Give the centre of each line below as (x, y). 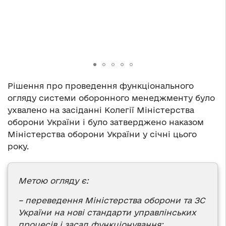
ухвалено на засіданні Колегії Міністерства (101, 110)
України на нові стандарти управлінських (107, 213)
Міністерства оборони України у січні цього (102, 134)
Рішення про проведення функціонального (101, 86)
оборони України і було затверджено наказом (106, 122)
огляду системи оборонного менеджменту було (111, 98)
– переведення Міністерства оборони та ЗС (111, 201)
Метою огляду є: (53, 181)
